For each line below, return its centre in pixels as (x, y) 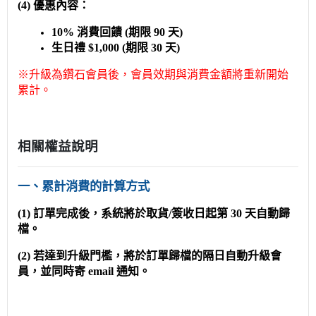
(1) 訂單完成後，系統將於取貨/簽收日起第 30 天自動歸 (154, 213)
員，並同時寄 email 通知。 (84, 271)
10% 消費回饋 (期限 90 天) (117, 32)
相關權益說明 (58, 146)
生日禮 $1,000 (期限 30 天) (116, 47)
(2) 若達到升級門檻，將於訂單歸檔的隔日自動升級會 (150, 255)
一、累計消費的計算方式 (84, 186)
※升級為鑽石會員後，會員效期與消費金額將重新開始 (153, 74)
